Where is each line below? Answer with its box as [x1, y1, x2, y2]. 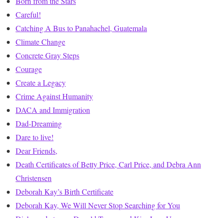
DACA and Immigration [16, 105, 90, 115]
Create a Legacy [16, 77, 66, 88]
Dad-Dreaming [16, 118, 62, 129]
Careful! [16, 9, 41, 20]
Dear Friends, [16, 145, 57, 156]
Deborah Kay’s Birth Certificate [16, 186, 113, 197]
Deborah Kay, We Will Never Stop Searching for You [16, 200, 180, 211]
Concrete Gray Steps [16, 50, 79, 61]
